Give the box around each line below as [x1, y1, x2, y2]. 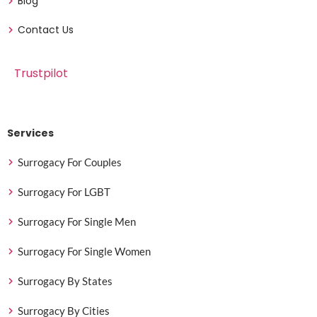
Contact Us [18, 22, 74, 37]
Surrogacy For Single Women [18, 244, 151, 258]
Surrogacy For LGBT [18, 185, 110, 198]
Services [7, 125, 54, 140]
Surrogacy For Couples [18, 155, 122, 168]
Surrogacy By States [18, 274, 113, 287]
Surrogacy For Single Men [18, 214, 136, 228]
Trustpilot [14, 64, 68, 81]
